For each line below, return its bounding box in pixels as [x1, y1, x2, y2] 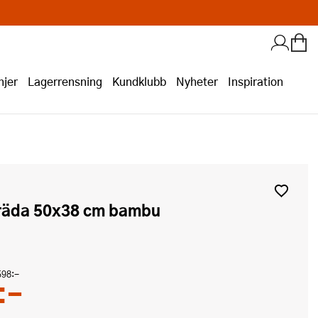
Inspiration [228, 73, 283, 89]
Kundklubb [112, 73, 166, 89]
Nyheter [176, 73, 218, 89]
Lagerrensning [28, 73, 102, 89]
